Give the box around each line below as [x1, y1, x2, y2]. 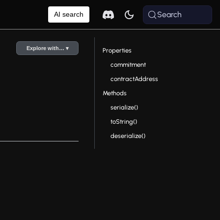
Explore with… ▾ [26, 45, 69, 52]
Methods [102, 89, 127, 97]
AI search [54, 10, 84, 18]
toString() [110, 118, 137, 125]
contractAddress [110, 75, 158, 82]
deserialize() [110, 132, 145, 139]
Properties [102, 47, 132, 54]
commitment [110, 61, 146, 68]
